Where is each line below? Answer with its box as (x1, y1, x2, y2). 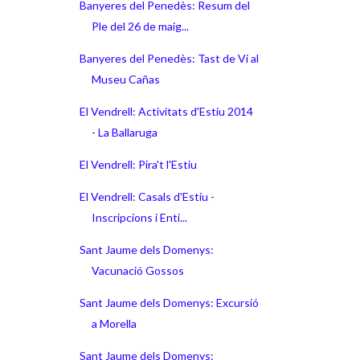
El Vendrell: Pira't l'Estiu (79, 157, 197, 171)
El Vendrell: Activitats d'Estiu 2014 (79, 104, 253, 118)
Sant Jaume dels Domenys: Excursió (79, 295, 259, 309)
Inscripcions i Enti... (91, 210, 187, 224)
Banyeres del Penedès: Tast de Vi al (79, 51, 259, 65)
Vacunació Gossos (91, 263, 184, 277)
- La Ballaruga (91, 125, 157, 139)
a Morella (91, 316, 137, 330)
